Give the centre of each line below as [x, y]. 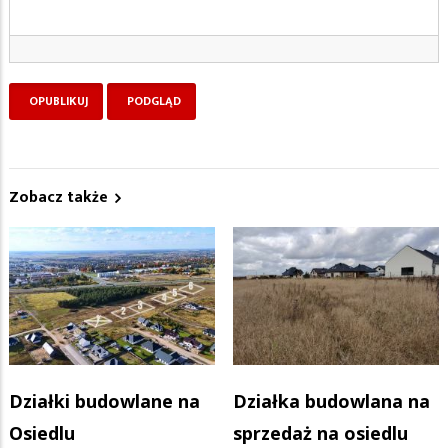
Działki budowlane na [104, 401]
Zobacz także [58, 197]
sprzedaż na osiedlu [320, 433]
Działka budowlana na [331, 401]
